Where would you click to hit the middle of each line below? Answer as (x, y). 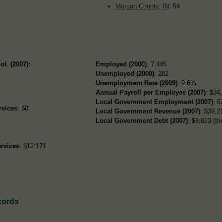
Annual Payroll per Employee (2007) (151, 92)
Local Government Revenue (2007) (148, 111)
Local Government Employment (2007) (155, 102)
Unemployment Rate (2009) (137, 83)
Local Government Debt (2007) (142, 120)
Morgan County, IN (142, 6)
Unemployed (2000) (125, 73)
